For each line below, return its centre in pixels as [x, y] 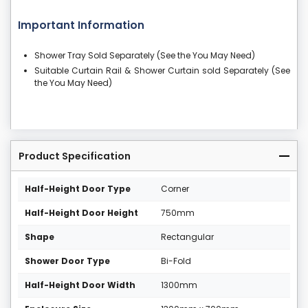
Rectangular [187, 237]
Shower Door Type [67, 261]
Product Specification [75, 156]
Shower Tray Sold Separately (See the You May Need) [145, 56]
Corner [175, 189]
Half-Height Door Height [81, 213]
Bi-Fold [176, 261]
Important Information [81, 25]
